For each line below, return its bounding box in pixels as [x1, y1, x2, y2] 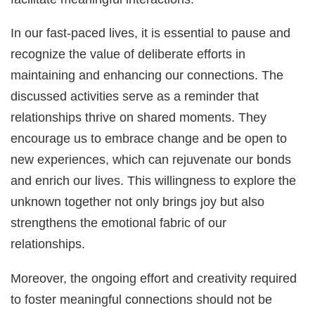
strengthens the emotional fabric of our [11, 215, 227, 231]
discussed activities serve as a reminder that [11, 89, 259, 104]
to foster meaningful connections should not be [11, 291, 273, 307]
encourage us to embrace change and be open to [11, 131, 288, 146]
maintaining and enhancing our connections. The [11, 67, 284, 83]
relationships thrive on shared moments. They [11, 110, 267, 125]
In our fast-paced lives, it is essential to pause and [11, 25, 291, 41]
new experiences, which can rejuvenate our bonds [11, 152, 292, 167]
